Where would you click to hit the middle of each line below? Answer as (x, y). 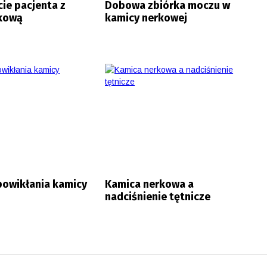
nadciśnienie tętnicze (158, 196)
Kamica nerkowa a (150, 184)
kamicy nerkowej (146, 18)
